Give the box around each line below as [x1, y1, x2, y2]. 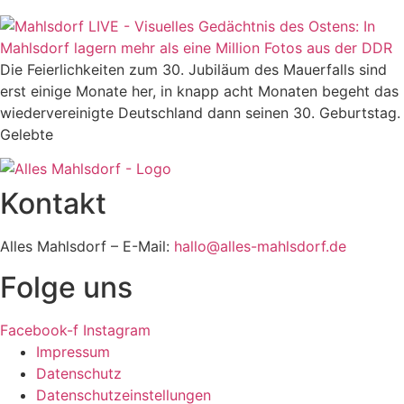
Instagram [83, 320, 151, 339]
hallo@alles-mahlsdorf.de [174, 237, 346, 256]
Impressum [36, 342, 110, 361]
